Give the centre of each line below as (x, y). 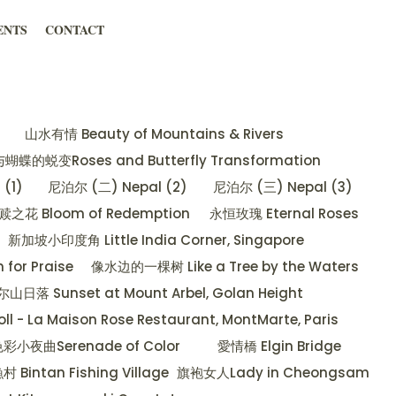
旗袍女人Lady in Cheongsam (273, 373)
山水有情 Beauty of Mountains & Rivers (154, 134)
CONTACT (74, 30)
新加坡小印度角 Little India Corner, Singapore (156, 240)
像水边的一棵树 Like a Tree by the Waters (225, 267)
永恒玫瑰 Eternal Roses (284, 214)
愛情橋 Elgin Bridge (279, 346)
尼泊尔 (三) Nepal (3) (282, 187)
